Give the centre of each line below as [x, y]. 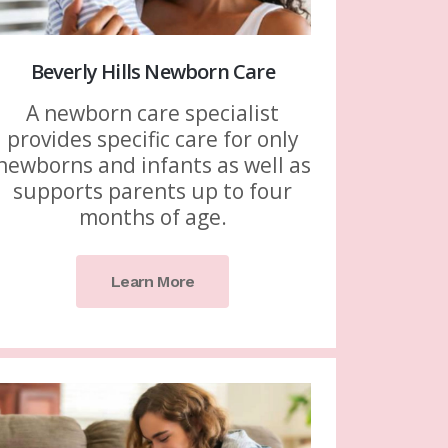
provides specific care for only [152, 139]
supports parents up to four [153, 191]
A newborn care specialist [153, 113]
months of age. [152, 217]
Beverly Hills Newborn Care [152, 72]
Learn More [153, 282]
